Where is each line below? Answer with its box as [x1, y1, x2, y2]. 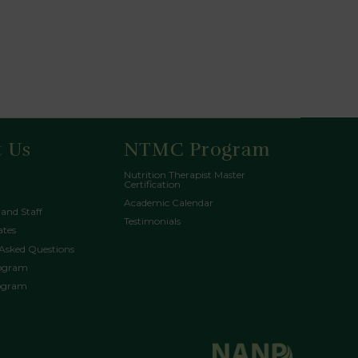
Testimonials [123, 215, 181, 228]
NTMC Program [123, 137, 272, 161]
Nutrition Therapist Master [123, 168, 245, 181]
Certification [123, 177, 181, 190]
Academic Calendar [123, 197, 213, 209]
